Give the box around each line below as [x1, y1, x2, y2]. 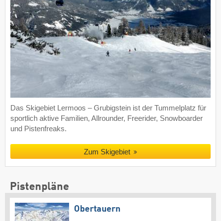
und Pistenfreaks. [10, 124, 67, 133]
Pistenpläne [10, 181, 69, 192]
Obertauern [74, 204, 120, 214]
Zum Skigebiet [83, 147, 130, 156]
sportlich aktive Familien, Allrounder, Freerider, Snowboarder [10, 114, 203, 122]
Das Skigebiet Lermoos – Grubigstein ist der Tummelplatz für [10, 104, 206, 112]
